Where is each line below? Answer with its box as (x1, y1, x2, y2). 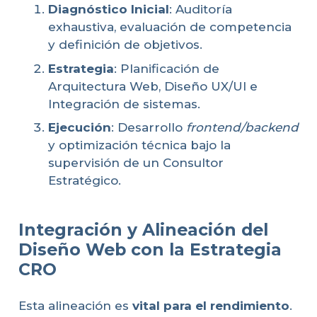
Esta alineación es (18, 299, 132, 313)
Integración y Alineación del (18, 219, 268, 240)
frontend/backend (186, 120, 299, 135)
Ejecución (48, 120, 111, 135)
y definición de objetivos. (48, 38, 202, 52)
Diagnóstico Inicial (48, 2, 169, 17)
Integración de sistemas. (48, 96, 200, 111)
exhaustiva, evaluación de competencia (48, 20, 292, 35)
